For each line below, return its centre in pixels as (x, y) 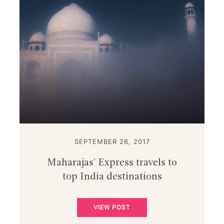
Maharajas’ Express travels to (112, 163)
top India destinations (112, 177)
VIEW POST (112, 207)
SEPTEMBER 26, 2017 (112, 142)
